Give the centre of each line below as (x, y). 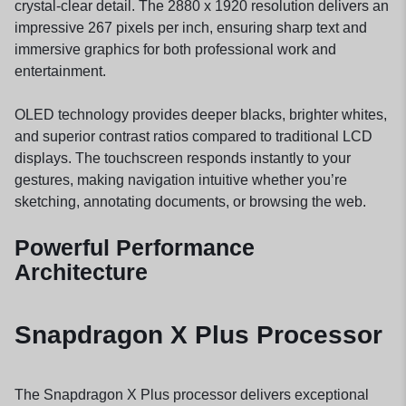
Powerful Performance (135, 248)
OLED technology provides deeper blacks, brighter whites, (201, 115)
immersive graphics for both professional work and (175, 50)
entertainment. (60, 72)
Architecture (81, 272)
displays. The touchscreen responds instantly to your (183, 159)
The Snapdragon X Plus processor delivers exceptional (192, 394)
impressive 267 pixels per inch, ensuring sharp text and (191, 28)
